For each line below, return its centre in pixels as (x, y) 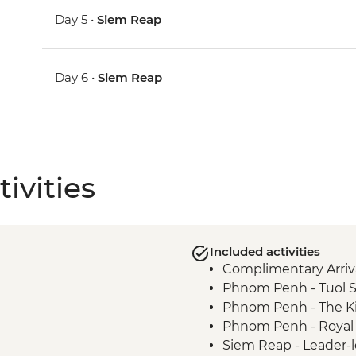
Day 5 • (76, 19)
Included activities (265, 252)
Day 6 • (77, 77)
